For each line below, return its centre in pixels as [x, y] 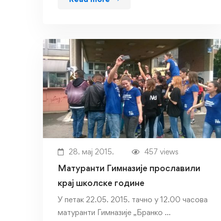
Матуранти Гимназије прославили [129, 168]
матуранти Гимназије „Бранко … [114, 212]
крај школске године [101, 183]
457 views [162, 151]
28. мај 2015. [91, 151]
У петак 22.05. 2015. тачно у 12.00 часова [133, 199]
